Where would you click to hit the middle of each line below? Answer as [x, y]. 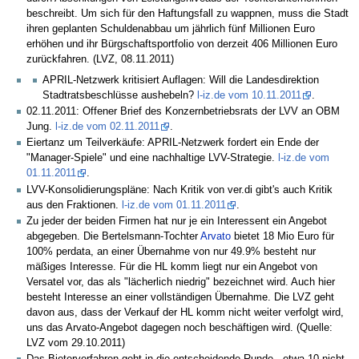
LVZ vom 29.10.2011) [76, 343]
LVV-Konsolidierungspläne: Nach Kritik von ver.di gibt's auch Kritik [179, 190]
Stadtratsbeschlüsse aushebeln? [120, 95]
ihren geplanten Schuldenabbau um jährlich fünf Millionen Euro [171, 29]
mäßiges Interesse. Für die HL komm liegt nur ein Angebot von [172, 266]
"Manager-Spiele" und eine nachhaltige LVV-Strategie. [152, 158]
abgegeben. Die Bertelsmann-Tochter [113, 236]
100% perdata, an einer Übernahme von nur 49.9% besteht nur [171, 251]
